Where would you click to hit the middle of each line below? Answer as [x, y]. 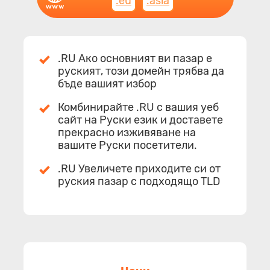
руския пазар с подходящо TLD [139, 181]
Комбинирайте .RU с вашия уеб [138, 107]
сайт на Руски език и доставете [140, 120]
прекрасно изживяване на [127, 132]
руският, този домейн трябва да [141, 71]
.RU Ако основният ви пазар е [135, 58]
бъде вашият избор [107, 83]
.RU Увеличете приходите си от [139, 168]
